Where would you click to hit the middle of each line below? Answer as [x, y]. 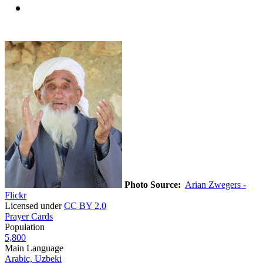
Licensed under [34, 205]
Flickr [16, 195]
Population [25, 227]
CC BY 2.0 [85, 205]
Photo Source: [153, 184]
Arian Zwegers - [215, 184]
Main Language [34, 248]
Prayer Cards [29, 216]
